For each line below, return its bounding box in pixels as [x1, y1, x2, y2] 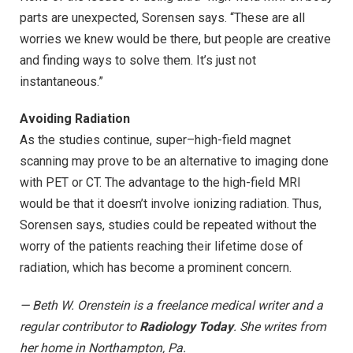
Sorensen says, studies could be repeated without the [20, 217, 317, 233]
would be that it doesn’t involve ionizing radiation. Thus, [20, 196, 321, 212]
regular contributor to [20, 318, 139, 334]
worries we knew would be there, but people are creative [20, 31, 331, 46]
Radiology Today [139, 318, 233, 334]
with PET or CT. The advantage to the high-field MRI [20, 175, 301, 191]
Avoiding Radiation [20, 111, 130, 127]
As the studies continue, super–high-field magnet [20, 132, 291, 148]
